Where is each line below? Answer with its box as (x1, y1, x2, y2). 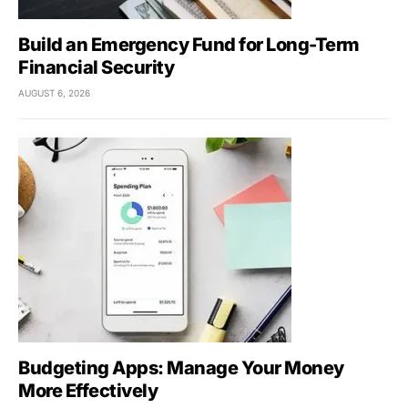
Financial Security (18, 56, 174, 78)
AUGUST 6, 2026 (18, 87, 90, 98)
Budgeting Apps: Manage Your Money (18, 356, 344, 379)
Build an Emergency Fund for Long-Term (18, 33, 362, 56)
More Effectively (18, 379, 158, 402)
